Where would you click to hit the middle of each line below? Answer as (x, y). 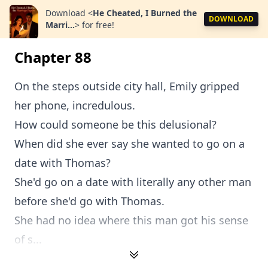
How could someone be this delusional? (115, 124)
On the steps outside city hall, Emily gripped (127, 86)
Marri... (60, 25)
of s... (28, 239)
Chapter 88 (53, 57)
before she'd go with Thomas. (89, 201)
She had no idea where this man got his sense (131, 220)
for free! (98, 25)
